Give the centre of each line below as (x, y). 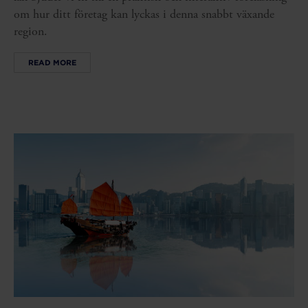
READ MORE (52, 62)
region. (31, 32)
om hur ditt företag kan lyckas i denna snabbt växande (144, 14)
